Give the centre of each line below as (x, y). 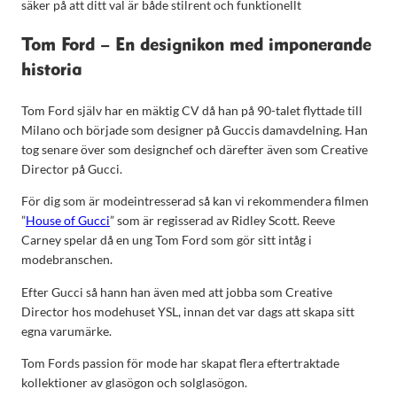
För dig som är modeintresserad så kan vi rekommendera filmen (195, 201)
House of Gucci (68, 221)
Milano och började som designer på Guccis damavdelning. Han (195, 130)
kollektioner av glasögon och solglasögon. (134, 382)
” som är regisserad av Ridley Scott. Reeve (222, 221)
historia (51, 70)
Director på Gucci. (72, 169)
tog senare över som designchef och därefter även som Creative (195, 150)
